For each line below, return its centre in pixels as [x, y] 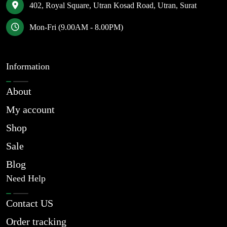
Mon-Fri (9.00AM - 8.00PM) [76, 27]
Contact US [30, 203]
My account [30, 109]
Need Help [26, 178]
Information [28, 66]
